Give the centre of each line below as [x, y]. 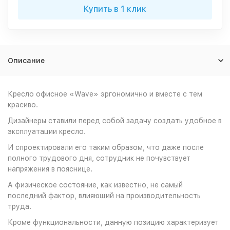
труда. [21, 206]
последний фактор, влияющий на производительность [104, 196]
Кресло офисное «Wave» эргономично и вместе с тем [105, 94]
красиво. [24, 105]
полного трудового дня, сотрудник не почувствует [99, 158]
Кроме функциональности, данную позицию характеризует [113, 222]
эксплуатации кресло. [48, 131]
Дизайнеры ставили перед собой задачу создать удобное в [115, 121]
